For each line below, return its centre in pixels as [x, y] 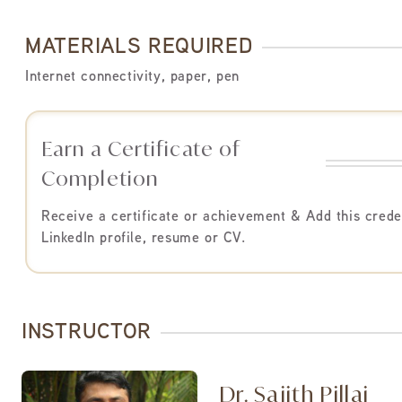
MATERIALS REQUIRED [139, 48]
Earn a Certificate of [141, 149]
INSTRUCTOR [87, 333]
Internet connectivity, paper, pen [132, 78]
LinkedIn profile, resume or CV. [144, 239]
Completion [100, 178]
